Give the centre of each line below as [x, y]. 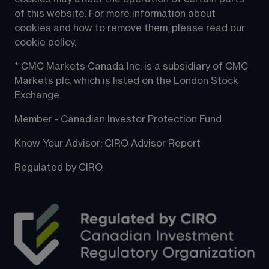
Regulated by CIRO [59, 167]
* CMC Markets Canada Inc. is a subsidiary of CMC [132, 66]
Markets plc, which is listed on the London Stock [128, 81]
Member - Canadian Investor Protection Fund [118, 119]
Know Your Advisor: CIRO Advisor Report [107, 143]
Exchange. [38, 95]
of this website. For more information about [116, 14]
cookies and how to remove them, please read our [131, 28]
